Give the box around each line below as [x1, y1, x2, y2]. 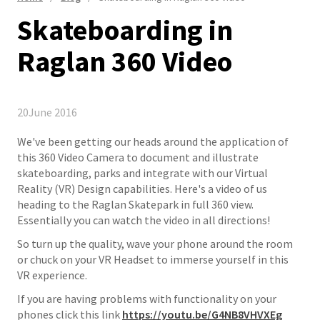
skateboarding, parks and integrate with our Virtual [17, 166, 268, 180]
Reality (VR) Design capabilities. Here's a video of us [17, 181, 267, 196]
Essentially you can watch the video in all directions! [17, 213, 270, 227]
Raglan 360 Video [17, 44, 232, 79]
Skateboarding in [17, 12, 233, 48]
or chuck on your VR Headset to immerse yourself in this [17, 252, 289, 267]
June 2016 [29, 105, 77, 119]
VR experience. [17, 268, 87, 283]
